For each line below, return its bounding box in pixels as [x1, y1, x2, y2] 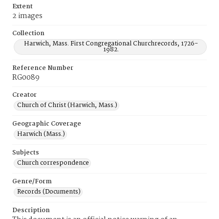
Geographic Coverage [12, 119, 81, 129]
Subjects [12, 148, 39, 158]
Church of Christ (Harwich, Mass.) [17, 100, 117, 110]
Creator [12, 90, 37, 100]
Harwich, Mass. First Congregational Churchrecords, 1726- [24, 39, 198, 49]
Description [12, 205, 50, 216]
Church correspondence [17, 158, 89, 168]
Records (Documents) [17, 187, 81, 197]
